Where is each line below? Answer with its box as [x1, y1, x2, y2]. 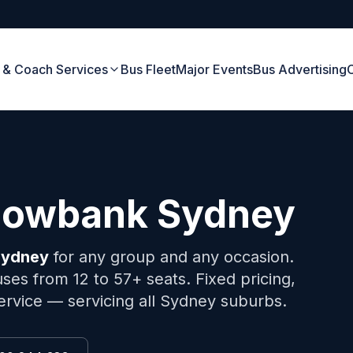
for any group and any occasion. [49, 247, 294, 266]
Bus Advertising [253, 61, 347, 77]
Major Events [176, 61, 254, 77]
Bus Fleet [121, 61, 176, 77]
